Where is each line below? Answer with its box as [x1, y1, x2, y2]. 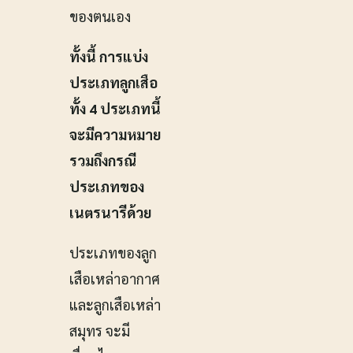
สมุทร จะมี [69, 321, 130, 340]
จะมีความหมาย [69, 125, 161, 144]
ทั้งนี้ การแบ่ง [69, 47, 148, 66]
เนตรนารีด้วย [69, 203, 151, 222]
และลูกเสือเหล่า [69, 295, 161, 314]
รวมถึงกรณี [69, 151, 136, 170]
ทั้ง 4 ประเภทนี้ [69, 99, 161, 118]
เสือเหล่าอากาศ [69, 269, 160, 288]
